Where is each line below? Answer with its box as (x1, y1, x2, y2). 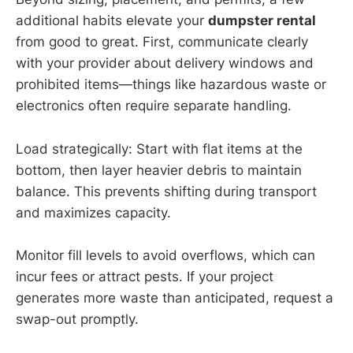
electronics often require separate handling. (16, 98, 292, 114)
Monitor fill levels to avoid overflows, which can (16, 247, 315, 263)
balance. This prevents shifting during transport (16, 183, 317, 199)
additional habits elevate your (16, 13, 208, 29)
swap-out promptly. (16, 310, 139, 327)
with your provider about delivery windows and (16, 55, 314, 72)
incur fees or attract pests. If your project (16, 268, 273, 284)
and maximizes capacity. (16, 204, 171, 221)
